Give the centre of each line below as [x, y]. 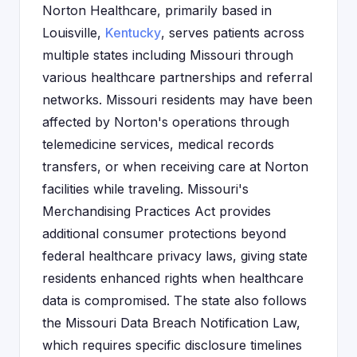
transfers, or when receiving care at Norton [175, 167]
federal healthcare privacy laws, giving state [175, 256]
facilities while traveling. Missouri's [145, 189]
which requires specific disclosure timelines [172, 345]
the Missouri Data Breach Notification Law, [171, 323]
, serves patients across [233, 33]
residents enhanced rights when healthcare [173, 278]
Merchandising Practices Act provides [157, 211]
